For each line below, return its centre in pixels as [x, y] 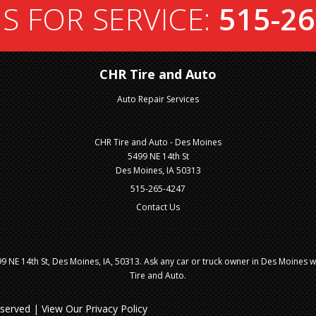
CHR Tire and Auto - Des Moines [158, 142]
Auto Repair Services [158, 99]
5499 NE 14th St [158, 156]
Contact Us [158, 207]
